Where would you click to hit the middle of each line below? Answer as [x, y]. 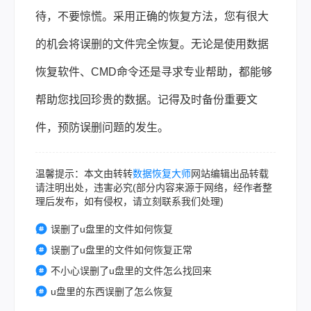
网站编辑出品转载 [230, 173]
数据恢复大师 [162, 173]
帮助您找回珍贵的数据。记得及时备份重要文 [146, 99]
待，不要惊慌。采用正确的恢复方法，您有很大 [152, 16]
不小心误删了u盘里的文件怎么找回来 [131, 270]
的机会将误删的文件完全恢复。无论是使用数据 [152, 44]
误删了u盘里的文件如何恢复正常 [121, 250]
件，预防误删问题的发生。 [102, 127]
